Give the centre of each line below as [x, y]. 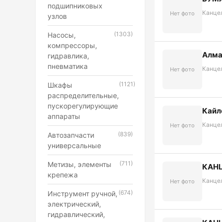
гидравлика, [68, 56]
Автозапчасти [71, 135]
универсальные [74, 145]
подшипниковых [75, 6]
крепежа [63, 175]
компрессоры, [72, 45]
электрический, [74, 204]
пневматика [68, 66]
